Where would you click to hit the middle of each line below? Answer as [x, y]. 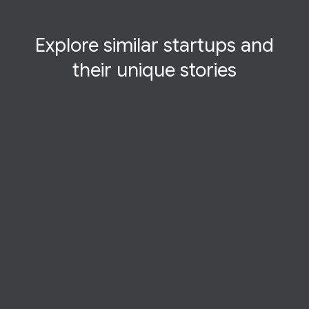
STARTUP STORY [154, 291]
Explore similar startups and [154, 45]
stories [206, 70]
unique [146, 70]
